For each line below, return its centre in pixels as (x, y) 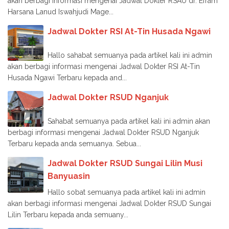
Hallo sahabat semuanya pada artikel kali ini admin (130, 55)
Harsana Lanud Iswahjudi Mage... (61, 12)
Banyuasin (69, 176)
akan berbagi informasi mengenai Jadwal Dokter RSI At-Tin (104, 66)
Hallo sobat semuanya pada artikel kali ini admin (127, 192)
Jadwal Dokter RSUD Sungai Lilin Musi (125, 163)
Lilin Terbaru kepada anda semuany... (68, 214)
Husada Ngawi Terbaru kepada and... (67, 77)
